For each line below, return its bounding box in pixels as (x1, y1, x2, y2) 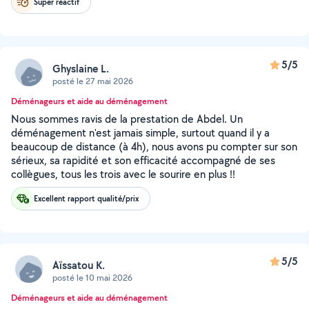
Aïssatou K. (52, 257, 105, 272)
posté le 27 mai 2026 (52, 74, 133, 87)
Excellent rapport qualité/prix (34, 192, 139, 204)
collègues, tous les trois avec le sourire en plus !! (11, 167, 235, 181)
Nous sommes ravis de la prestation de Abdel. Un (11, 112, 243, 126)
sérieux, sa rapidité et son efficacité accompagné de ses (11, 153, 275, 168)
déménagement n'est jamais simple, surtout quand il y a (11, 126, 270, 140)
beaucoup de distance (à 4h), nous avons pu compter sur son (11, 139, 297, 154)
